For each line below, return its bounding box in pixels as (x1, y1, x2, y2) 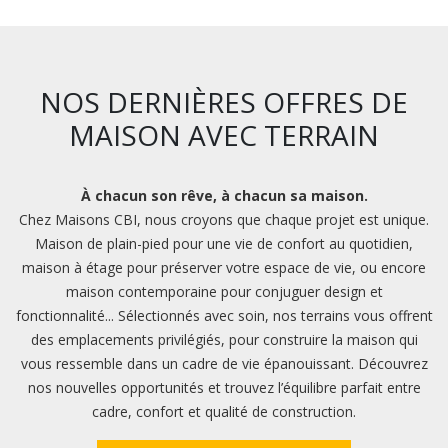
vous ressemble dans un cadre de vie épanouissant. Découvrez (20, 354, 428, 374)
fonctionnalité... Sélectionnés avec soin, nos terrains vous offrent (15, 306, 433, 326)
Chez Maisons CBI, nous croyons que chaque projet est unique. (19, 210, 429, 230)
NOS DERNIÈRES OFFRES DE (40, 83, 408, 122)
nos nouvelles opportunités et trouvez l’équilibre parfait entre (27, 378, 421, 398)
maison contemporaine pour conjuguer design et (65, 282, 383, 302)
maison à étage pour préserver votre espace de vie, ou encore (22, 258, 426, 278)
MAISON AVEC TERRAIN (69, 116, 379, 155)
